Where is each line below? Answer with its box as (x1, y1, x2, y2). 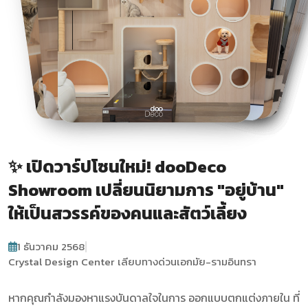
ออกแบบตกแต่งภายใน (188, 289, 290, 306)
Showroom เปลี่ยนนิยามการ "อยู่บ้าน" (8, 177, 284, 203)
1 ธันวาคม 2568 (17, 238, 85, 254)
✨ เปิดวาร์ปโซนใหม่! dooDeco (8, 153, 226, 179)
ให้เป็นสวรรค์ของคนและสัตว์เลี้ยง (8, 200, 247, 226)
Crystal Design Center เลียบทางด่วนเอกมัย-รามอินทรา (8, 253, 256, 269)
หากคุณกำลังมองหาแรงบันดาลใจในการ (8, 289, 188, 306)
